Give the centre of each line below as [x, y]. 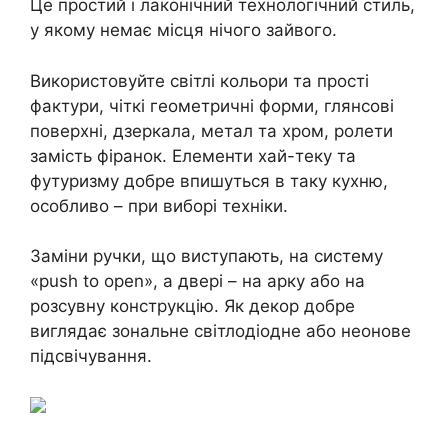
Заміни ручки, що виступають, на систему [206, 256]
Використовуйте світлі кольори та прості [199, 80]
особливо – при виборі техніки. [159, 205]
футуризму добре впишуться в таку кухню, [209, 180]
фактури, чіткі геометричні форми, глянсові [212, 105]
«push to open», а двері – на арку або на [197, 281]
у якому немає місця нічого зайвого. [183, 30]
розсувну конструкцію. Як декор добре [192, 306]
